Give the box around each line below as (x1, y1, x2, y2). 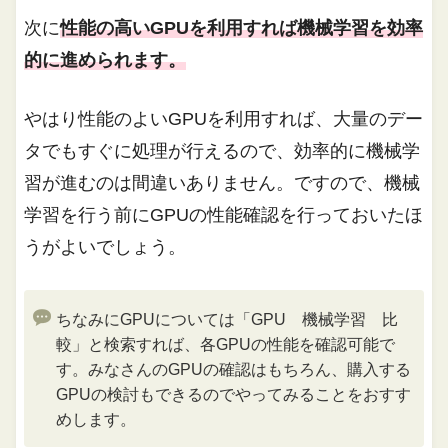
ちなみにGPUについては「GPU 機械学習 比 (56, 310, 399, 328)
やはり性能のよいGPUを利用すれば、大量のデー (24, 108, 424, 129)
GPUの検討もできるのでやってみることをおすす (56, 385, 412, 403)
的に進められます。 (24, 49, 187, 70)
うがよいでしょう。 (24, 236, 187, 257)
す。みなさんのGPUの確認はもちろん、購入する (56, 360, 412, 378)
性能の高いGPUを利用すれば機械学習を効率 (60, 17, 424, 38)
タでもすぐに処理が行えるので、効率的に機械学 (24, 140, 421, 161)
